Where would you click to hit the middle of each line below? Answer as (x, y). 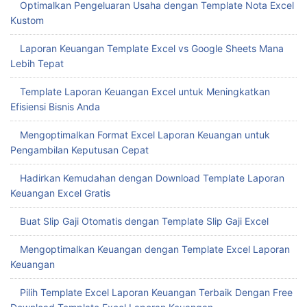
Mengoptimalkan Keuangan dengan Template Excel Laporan (155, 249)
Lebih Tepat (37, 63)
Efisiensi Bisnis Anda (55, 106)
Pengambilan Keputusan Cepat (79, 149)
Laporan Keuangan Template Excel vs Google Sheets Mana (152, 48)
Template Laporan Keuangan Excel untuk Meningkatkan (145, 91)
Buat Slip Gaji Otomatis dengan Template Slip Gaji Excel (144, 221)
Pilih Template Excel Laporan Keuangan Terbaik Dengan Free (156, 292)
